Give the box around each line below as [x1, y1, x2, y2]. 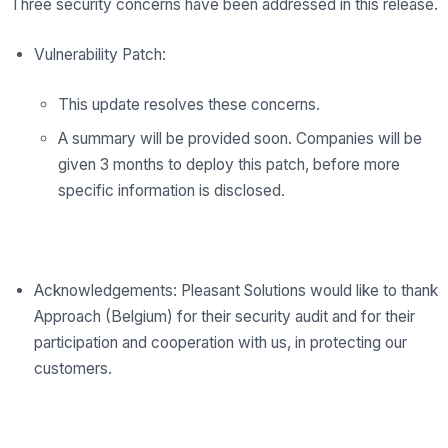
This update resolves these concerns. [58, 95, 324, 114]
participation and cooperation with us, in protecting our [34, 333, 407, 352]
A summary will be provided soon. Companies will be [58, 129, 422, 148]
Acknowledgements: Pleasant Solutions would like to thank [34, 281, 438, 300]
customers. [34, 359, 112, 378]
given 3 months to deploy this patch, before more [58, 155, 400, 174]
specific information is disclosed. [58, 181, 285, 200]
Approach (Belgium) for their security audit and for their [34, 307, 415, 326]
